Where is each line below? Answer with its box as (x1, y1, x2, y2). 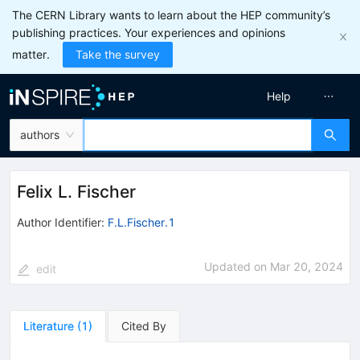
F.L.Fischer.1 (108, 215, 175, 229)
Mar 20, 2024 (270, 259, 343, 273)
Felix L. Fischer (17, 182, 136, 202)
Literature (23, 318, 74, 333)
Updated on (204, 259, 270, 273)
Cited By (121, 318, 166, 333)
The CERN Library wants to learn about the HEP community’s (12, 8, 330, 22)
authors (20, 128, 59, 141)
